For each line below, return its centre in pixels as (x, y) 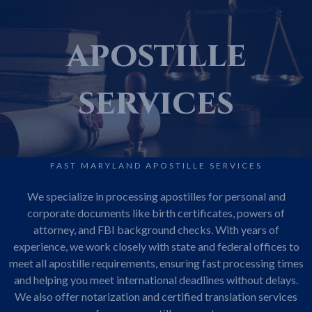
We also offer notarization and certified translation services (156, 296)
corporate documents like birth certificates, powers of (156, 213)
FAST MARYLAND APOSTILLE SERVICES (156, 165)
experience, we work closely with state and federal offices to (156, 246)
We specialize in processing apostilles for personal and (156, 196)
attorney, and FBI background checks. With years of (156, 229)
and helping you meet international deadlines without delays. (156, 280)
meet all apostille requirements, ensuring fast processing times (156, 263)
